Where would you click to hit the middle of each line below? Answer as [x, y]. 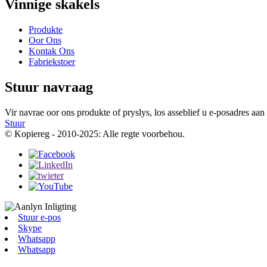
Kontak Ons [52, 51]
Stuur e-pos [39, 218]
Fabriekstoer [52, 62]
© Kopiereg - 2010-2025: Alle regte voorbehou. [95, 134]
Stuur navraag [49, 87]
